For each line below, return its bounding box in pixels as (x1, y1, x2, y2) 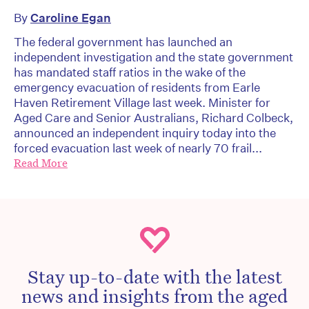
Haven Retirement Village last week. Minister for (14, 94, 270, 110)
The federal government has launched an (14, 34, 232, 49)
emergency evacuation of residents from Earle (14, 79, 260, 94)
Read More (14, 155, 68, 170)
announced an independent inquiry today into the (14, 125, 276, 140)
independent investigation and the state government (14, 49, 293, 64)
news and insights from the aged (21, 283, 288, 307)
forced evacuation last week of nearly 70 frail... (14, 140, 262, 155)
